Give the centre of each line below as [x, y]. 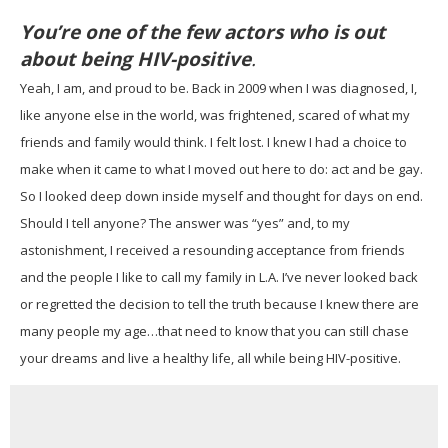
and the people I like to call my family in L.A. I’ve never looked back [219, 277]
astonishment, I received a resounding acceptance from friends [212, 250]
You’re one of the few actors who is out [202, 32]
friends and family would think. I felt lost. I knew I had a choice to [213, 142]
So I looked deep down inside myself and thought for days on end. [221, 196]
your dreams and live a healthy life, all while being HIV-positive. [210, 358]
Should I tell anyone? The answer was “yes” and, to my [185, 223]
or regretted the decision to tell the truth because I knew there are [219, 304]
